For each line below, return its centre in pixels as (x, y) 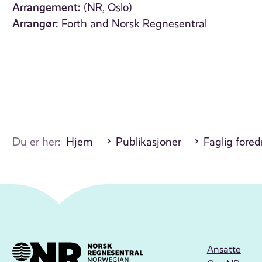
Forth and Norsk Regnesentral (135, 24)
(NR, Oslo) (108, 8)
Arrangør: (36, 24)
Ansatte (224, 249)
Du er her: (39, 142)
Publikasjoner (148, 142)
